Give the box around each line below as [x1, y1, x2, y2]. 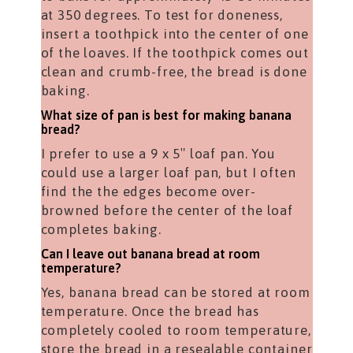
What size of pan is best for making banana [40, 107, 292, 122]
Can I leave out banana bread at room [40, 246, 260, 261]
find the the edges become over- [40, 183, 256, 199]
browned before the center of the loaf [40, 202, 293, 218]
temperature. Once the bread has [40, 303, 259, 319]
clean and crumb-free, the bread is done [40, 63, 307, 80]
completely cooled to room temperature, [40, 321, 311, 338]
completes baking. [40, 221, 162, 237]
